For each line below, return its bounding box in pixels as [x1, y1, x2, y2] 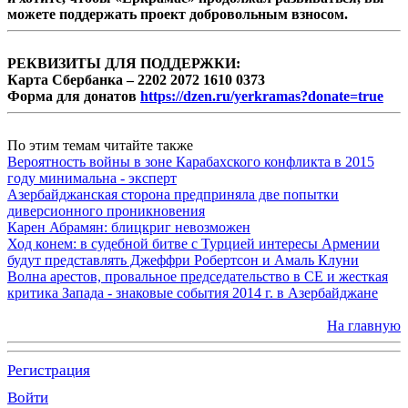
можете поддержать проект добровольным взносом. [7, 5, 348, 22]
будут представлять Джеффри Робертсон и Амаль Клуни [7, 251, 359, 268]
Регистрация [7, 361, 90, 379]
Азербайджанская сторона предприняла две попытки [7, 186, 339, 202]
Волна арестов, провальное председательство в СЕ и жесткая [7, 268, 388, 284]
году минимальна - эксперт [7, 169, 177, 186]
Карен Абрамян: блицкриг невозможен [7, 219, 250, 235]
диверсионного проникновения [7, 202, 205, 219]
